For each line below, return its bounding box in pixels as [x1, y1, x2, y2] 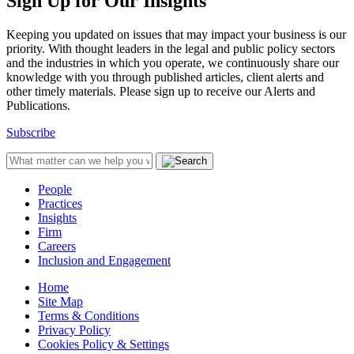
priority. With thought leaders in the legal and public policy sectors [6, 41, 335, 55]
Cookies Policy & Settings [38, 337, 169, 351]
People [38, 182, 72, 196]
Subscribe [6, 125, 55, 139]
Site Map [38, 294, 83, 308]
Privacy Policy [38, 322, 111, 337]
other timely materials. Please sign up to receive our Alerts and [6, 84, 315, 98]
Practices [38, 196, 82, 210]
